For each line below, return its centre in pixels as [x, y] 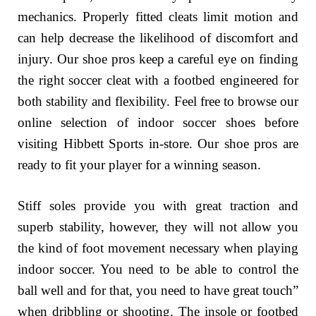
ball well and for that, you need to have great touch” [158, 291]
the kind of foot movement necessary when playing [158, 248]
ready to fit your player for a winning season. [139, 164]
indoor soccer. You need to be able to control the [158, 269]
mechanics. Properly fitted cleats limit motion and [158, 16]
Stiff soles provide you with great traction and [158, 206]
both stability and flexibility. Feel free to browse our [158, 101]
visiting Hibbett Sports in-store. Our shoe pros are [158, 143]
